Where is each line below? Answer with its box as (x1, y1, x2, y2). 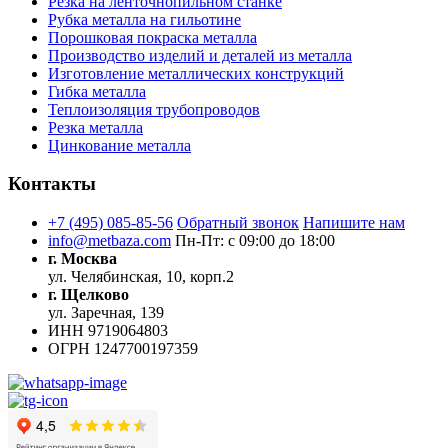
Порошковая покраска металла (48, 28, 257, 46)
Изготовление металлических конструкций (48, 64, 344, 82)
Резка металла (48, 118, 143, 136)
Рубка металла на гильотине (48, 10, 241, 28)
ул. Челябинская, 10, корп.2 (48, 267, 234, 285)
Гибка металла (48, 82, 146, 100)
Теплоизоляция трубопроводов (48, 100, 260, 118)
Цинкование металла (48, 136, 191, 154)
